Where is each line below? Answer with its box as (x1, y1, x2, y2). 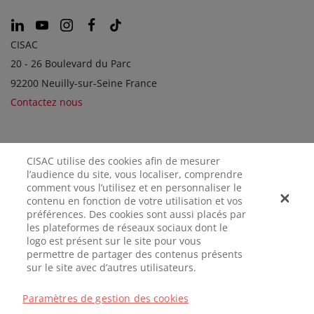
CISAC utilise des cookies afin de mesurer (27, 153, 221, 168)
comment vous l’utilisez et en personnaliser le (27, 180, 243, 194)
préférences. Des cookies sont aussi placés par (27, 207, 247, 221)
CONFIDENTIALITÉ (117, 268, 198, 281)
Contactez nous (11, 95, 83, 109)
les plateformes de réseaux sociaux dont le (27, 220, 228, 234)
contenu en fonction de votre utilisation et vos (27, 193, 243, 207)
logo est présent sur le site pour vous (27, 233, 202, 247)
